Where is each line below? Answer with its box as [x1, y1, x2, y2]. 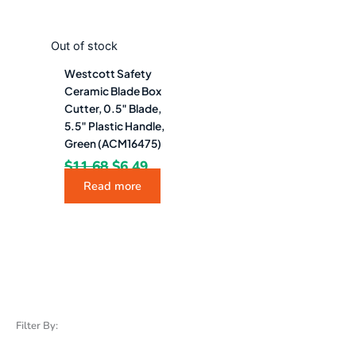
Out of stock [50, 38, 118, 53]
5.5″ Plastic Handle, [64, 118, 165, 133]
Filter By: [16, 318, 58, 333]
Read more [83, 178, 142, 195]
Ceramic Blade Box [64, 83, 162, 98]
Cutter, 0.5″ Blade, [64, 101, 162, 115]
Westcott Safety [64, 66, 153, 80]
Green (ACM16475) [64, 136, 162, 150]
